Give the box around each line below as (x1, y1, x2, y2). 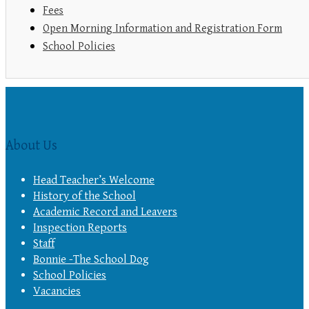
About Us (6, 138, 57, 154)
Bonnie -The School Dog (33, 252, 149, 266)
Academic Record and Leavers (33, 204, 177, 219)
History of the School (33, 188, 136, 203)
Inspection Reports (33, 220, 127, 235)
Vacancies (33, 283, 81, 298)
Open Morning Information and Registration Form (43, 21, 282, 35)
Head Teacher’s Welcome (33, 172, 154, 187)
